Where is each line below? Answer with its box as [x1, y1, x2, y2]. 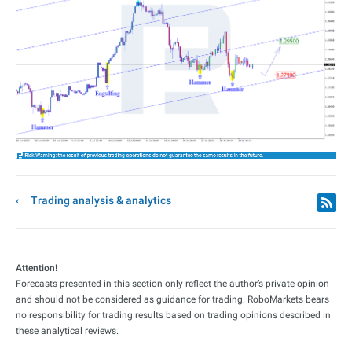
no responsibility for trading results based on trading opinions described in [16, 309, 331, 321]
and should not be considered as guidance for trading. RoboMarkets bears [16, 293, 329, 305]
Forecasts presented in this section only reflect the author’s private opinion [16, 277, 329, 289]
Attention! [16, 262, 57, 273]
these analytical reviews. [16, 324, 119, 336]
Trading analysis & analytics [31, 193, 171, 207]
